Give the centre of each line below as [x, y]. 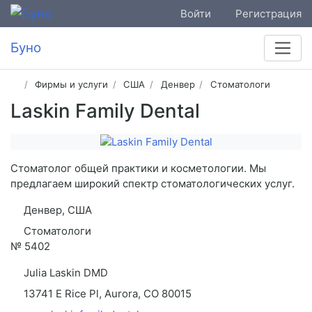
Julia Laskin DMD [64, 273]
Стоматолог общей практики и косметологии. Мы [138, 169]
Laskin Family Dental [105, 111]
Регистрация [268, 13]
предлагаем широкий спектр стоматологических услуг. [153, 184]
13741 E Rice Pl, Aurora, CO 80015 [106, 294]
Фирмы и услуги [72, 85]
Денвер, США [56, 210]
